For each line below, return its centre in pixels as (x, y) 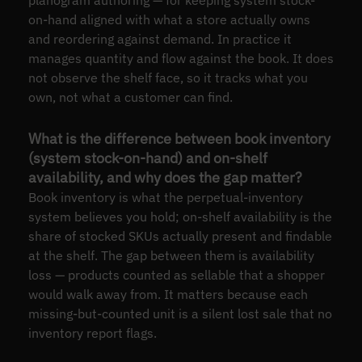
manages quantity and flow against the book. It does (181, 58)
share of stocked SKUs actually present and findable (180, 236)
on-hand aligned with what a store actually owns (169, 19)
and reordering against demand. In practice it (160, 38)
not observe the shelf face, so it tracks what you (168, 77)
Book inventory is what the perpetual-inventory (165, 197)
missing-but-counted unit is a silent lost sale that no (180, 313)
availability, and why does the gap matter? (165, 177)
